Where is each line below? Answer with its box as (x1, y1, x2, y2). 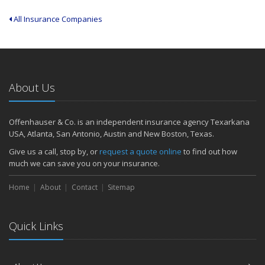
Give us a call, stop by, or (9, 146, 99, 157)
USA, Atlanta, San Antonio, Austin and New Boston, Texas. (9, 128, 214, 139)
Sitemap (108, 182, 135, 192)
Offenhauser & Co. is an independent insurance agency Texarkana (9, 117, 250, 127)
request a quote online (99, 146, 182, 157)
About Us (9, 80, 55, 95)
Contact (71, 182, 98, 192)
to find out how (182, 146, 237, 157)
